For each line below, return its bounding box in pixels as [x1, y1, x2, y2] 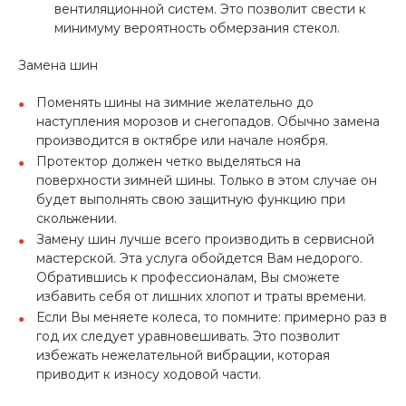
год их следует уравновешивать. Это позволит [36, 328, 340, 344]
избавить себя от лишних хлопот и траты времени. [36, 288, 366, 304]
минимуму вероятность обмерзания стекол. [54, 20, 340, 36]
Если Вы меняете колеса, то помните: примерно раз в [36, 309, 387, 325]
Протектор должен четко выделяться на [36, 153, 301, 169]
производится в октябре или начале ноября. [36, 132, 328, 149]
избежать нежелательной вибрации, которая [36, 347, 330, 363]
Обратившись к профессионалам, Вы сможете [36, 269, 340, 285]
